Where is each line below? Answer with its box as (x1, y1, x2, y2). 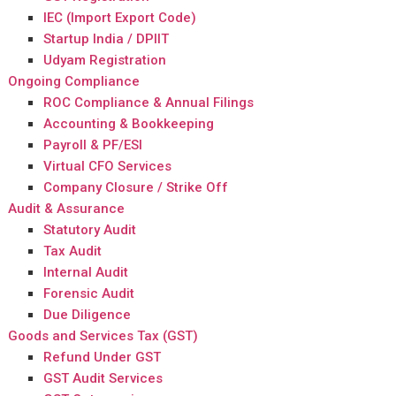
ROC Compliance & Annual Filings (43, 94, 255, 110)
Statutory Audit (43, 221, 137, 238)
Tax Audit (43, 242, 103, 259)
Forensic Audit (43, 285, 135, 301)
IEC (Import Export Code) (43, 9, 197, 26)
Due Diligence (43, 306, 132, 323)
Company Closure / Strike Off (43, 179, 229, 195)
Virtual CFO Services (43, 157, 172, 174)
